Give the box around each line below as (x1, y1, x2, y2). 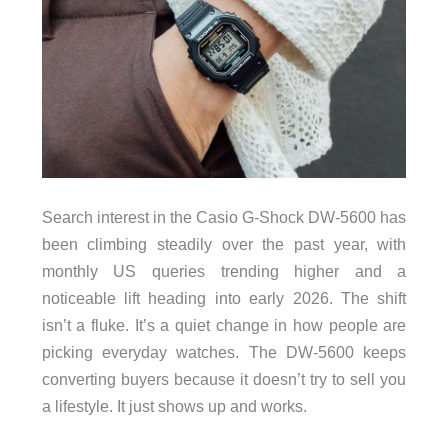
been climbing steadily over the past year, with (41, 235, 407, 254)
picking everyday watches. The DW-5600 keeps (41, 343, 407, 362)
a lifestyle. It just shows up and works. (41, 397, 307, 416)
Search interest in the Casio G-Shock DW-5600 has (41, 208, 407, 227)
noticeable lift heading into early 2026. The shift (41, 289, 407, 308)
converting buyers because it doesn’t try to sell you (41, 370, 407, 389)
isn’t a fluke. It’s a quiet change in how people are (41, 316, 407, 335)
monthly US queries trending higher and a (41, 262, 407, 281)
